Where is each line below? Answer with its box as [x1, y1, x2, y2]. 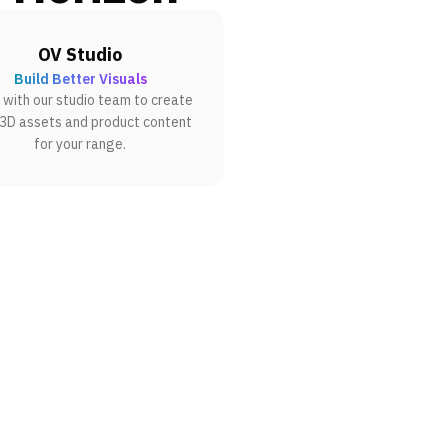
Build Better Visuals [13, 69, 147, 88]
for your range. [34, 134, 126, 153]
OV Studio [38, 42, 122, 66]
